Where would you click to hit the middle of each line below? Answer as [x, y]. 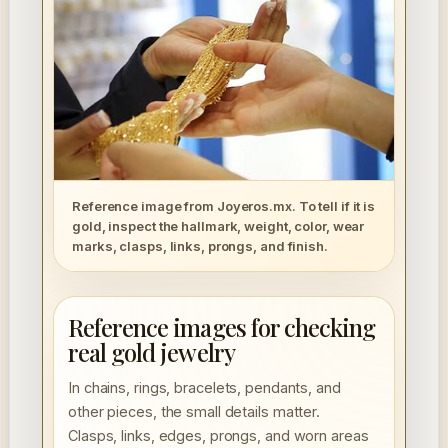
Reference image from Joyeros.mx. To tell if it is [224, 206]
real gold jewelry [151, 352]
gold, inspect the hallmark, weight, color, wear [218, 226]
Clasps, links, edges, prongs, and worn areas [218, 436]
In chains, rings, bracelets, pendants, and [204, 388]
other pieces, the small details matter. [194, 412]
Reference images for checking [222, 327]
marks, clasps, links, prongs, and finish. [200, 246]
